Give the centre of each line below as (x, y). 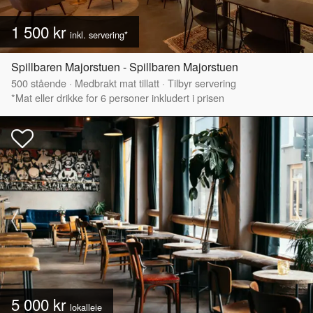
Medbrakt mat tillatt (117, 83)
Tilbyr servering (202, 83)
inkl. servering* (99, 35)
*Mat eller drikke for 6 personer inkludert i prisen (118, 98)
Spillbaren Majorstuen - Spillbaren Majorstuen (125, 67)
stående (47, 83)
